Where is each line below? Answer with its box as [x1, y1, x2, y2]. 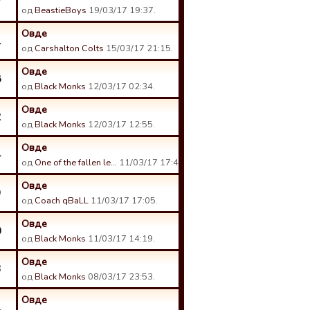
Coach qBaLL [35, 194, 89, 207]
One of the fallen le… [35, 156, 117, 169]
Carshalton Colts [35, 42, 104, 55]
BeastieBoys [35, 4, 86, 17]
